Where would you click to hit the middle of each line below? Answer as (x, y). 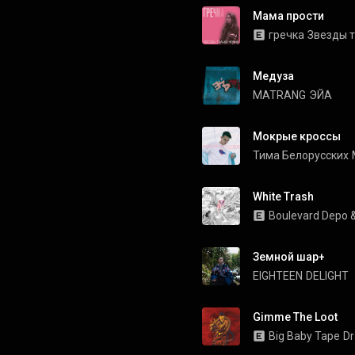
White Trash (283, 197)
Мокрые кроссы (297, 136)
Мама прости (288, 16)
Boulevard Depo (308, 216)
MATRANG (279, 95)
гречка (286, 35)
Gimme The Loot (295, 317)
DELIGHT (327, 276)
